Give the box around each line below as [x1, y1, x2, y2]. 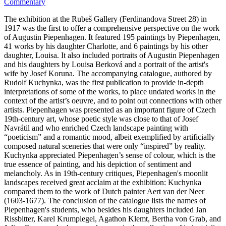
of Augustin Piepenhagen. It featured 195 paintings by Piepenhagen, [4, 32, 220, 41]
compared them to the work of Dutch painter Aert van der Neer [4, 187, 204, 196]
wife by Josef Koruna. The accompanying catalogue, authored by [4, 69, 212, 78]
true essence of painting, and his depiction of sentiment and [4, 159, 191, 168]
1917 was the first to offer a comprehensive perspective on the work [4, 23, 219, 32]
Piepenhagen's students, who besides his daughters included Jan [4, 205, 206, 214]
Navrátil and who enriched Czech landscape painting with [4, 123, 188, 132]
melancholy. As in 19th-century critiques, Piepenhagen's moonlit [4, 168, 208, 178]
